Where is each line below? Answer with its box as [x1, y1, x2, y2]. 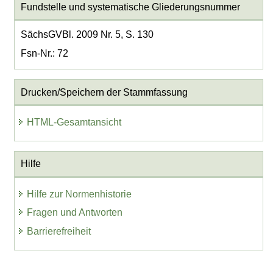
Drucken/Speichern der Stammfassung [20, 87, 188, 97]
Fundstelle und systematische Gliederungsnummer [20, 1, 240, 12]
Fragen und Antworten [27, 207, 123, 218]
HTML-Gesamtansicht [27, 116, 122, 127]
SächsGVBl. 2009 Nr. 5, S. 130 [20, 29, 154, 40]
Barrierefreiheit [27, 226, 91, 237]
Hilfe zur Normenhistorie [27, 188, 132, 199]
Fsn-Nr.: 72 [20, 48, 68, 58]
